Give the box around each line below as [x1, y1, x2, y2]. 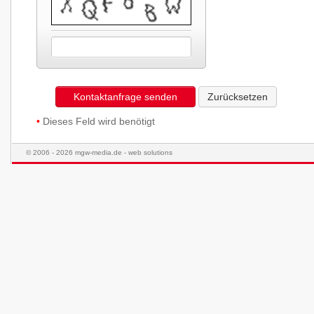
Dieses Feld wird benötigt [40, 116, 155, 127]
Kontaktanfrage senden [74, 91, 177, 102]
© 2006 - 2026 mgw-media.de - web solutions [26, 149, 172, 156]
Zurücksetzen [207, 91, 268, 102]
